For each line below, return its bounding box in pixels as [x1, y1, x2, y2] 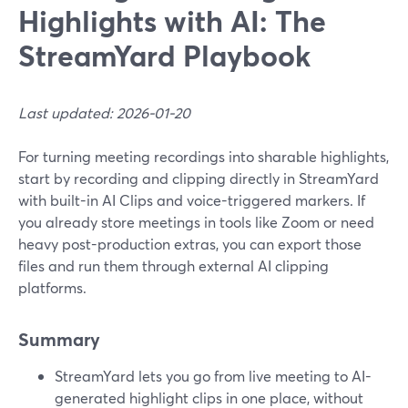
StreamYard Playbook [18, 36, 311, 75]
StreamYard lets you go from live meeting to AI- [55, 366, 372, 385]
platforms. [18, 278, 87, 297]
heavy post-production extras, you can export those [18, 234, 362, 253]
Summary [18, 327, 100, 352]
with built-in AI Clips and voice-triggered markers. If [18, 190, 365, 209]
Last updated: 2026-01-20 [18, 103, 190, 122]
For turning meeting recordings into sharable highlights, [18, 147, 389, 166]
